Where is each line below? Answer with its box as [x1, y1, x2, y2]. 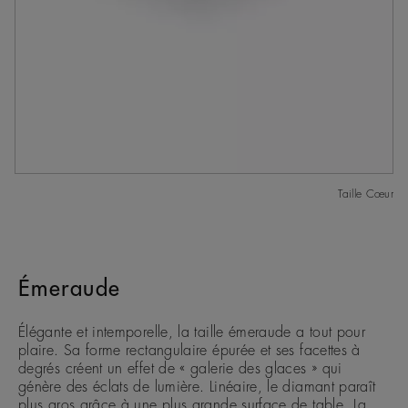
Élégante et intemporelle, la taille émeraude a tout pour [18, 324, 366, 340]
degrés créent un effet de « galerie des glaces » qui [18, 361, 342, 376]
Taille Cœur [338, 188, 393, 199]
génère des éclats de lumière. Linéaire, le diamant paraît [18, 379, 376, 394]
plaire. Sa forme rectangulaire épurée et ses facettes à [18, 342, 361, 358]
